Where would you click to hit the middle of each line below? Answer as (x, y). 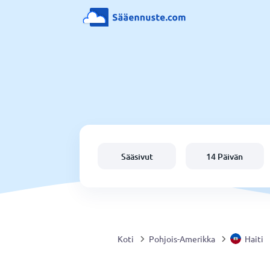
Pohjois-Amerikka (182, 239)
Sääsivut (137, 156)
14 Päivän (225, 156)
